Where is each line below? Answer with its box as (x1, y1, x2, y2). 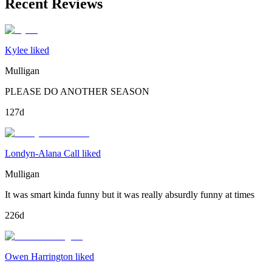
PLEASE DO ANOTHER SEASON (5, 86, 149, 97)
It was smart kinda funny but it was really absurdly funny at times (5, 189, 254, 200)
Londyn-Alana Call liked (5, 148, 101, 159)
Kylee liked (5, 45, 49, 56)
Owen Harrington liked (5, 251, 94, 262)
